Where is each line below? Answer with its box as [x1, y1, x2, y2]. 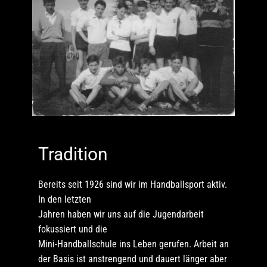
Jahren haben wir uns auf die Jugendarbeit [38, 208, 204, 220]
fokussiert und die [38, 223, 107, 235]
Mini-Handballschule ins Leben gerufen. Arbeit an [38, 238, 229, 250]
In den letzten [38, 193, 91, 205]
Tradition [38, 143, 108, 164]
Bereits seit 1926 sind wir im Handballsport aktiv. [38, 178, 227, 190]
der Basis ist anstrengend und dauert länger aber [38, 253, 227, 265]
